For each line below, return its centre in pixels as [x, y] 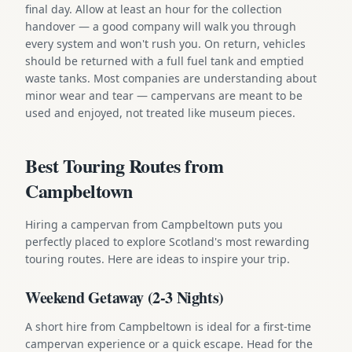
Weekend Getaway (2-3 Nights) [125, 297]
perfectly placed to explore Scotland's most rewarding [167, 241]
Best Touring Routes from [125, 165]
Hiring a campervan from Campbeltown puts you [154, 224]
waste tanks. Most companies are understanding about [171, 78]
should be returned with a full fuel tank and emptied [165, 60]
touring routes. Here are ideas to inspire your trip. [158, 258]
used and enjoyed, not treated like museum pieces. [160, 112]
